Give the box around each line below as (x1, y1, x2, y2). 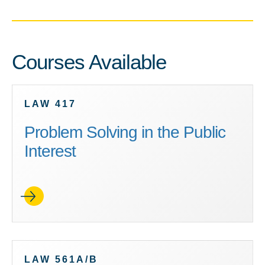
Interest (24, 142, 76, 160)
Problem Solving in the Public (24, 123, 225, 141)
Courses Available (12, 50, 166, 73)
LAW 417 (24, 99, 76, 109)
